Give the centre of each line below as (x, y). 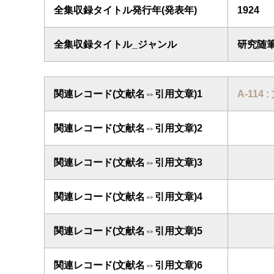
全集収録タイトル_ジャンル (115, 44)
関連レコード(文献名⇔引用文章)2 (128, 128)
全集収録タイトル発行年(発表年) (125, 10)
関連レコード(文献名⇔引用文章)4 (128, 197)
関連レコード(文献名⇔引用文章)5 (128, 231)
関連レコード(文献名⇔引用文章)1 (128, 94)
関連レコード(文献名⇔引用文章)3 (128, 162)
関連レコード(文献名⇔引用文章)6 (128, 265)
